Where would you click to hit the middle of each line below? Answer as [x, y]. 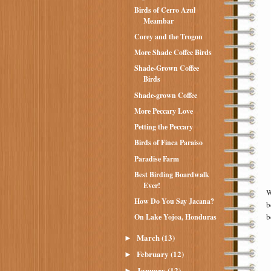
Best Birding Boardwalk [171, 174]
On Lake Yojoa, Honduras [175, 217]
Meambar [158, 21]
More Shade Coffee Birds [173, 52]
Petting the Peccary [163, 127]
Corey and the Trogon [168, 36]
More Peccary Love [163, 111]
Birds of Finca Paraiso [168, 143]
